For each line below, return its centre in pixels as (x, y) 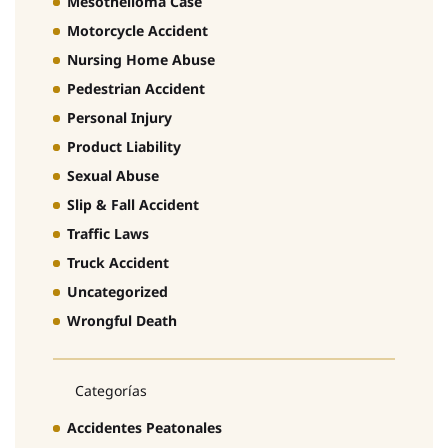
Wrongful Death (122, 320)
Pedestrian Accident (136, 88)
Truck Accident (118, 262)
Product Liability (124, 146)
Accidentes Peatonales (144, 428)
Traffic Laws (108, 233)
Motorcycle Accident (137, 30)
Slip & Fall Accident (133, 204)
